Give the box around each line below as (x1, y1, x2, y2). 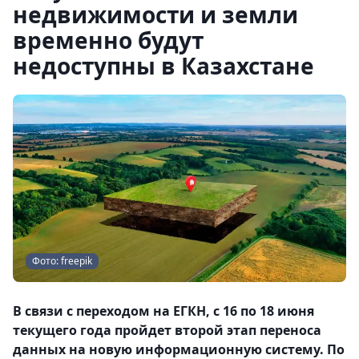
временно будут (13, 25, 204, 55)
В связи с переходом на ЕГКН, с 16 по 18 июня (13, 302, 314, 320)
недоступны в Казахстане (13, 50, 314, 81)
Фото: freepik (32, 254, 92, 268)
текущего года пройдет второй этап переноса (13, 321, 321, 339)
